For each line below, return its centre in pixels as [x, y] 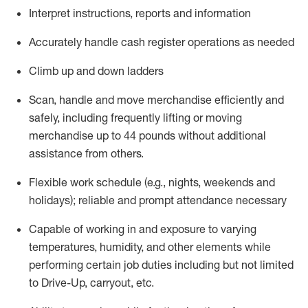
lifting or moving [202, 118]
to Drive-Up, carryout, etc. [91, 283]
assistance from [68, 153]
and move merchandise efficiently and [190, 100]
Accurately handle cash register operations [134, 42]
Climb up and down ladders [96, 71]
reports [153, 13]
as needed [268, 42]
